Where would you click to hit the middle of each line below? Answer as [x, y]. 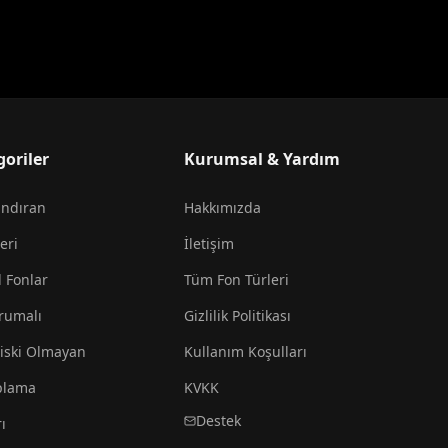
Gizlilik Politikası [237, 315]
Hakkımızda [222, 207]
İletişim [209, 243]
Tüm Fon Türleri [236, 279]
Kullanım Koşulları [245, 351]
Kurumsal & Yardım [262, 159]
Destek [218, 420]
